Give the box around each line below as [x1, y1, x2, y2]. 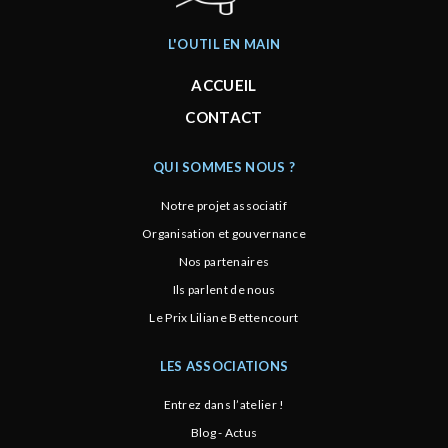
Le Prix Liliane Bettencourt [149, 310, 299, 326]
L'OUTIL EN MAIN [167, 36, 281, 53]
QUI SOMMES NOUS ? [152, 159, 296, 176]
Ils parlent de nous [172, 282, 276, 298]
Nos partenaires [178, 254, 270, 270]
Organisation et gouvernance [141, 226, 307, 242]
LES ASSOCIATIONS [159, 358, 289, 375]
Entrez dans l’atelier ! [163, 397, 285, 413]
